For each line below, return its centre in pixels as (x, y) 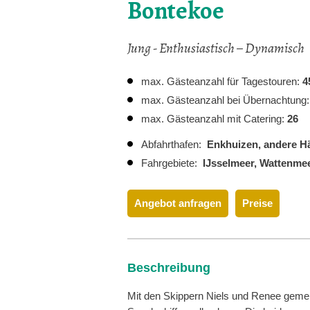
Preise (257, 203)
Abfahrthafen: (174, 144)
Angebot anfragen (178, 203)
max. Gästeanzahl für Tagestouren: (222, 81)
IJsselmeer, (231, 163)
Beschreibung (169, 268)
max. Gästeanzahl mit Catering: (214, 119)
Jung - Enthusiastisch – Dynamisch (216, 48)
